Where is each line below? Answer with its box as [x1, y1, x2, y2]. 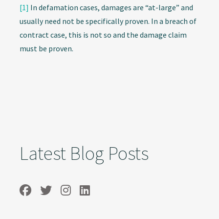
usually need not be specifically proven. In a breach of [20, 16, 197, 26]
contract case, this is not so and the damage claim [20, 29, 187, 40]
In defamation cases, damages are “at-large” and [29, 2, 193, 12]
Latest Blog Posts [20, 141, 149, 165]
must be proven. [20, 43, 73, 53]
